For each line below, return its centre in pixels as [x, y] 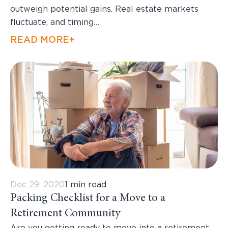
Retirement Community [65, 214]
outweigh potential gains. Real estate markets [104, 9]
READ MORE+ [42, 40]
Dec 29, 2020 [37, 185]
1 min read [85, 185]
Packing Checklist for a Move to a [88, 199]
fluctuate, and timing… [55, 23]
